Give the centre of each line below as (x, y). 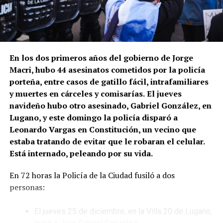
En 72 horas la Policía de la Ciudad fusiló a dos (92, 175)
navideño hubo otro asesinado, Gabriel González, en (110, 105)
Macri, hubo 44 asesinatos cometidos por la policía (107, 69)
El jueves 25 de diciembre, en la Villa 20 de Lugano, (123, 211)
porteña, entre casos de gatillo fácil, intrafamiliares (109, 81)
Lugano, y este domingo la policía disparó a (93, 117)
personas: (28, 187)
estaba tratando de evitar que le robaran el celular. (107, 141)
